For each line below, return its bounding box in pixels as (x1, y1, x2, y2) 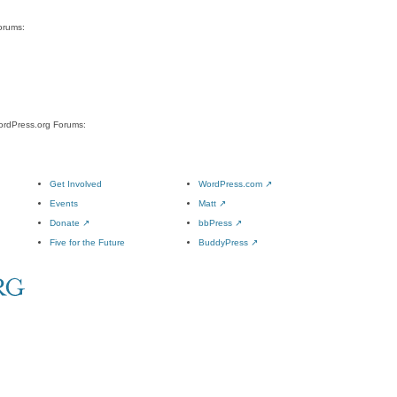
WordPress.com (198, 179, 265, 189)
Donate (50, 218, 82, 228)
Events (50, 198, 78, 208)
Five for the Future (50, 237, 125, 247)
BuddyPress (198, 237, 251, 247)
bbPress (198, 218, 235, 228)
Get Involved (50, 179, 102, 189)
